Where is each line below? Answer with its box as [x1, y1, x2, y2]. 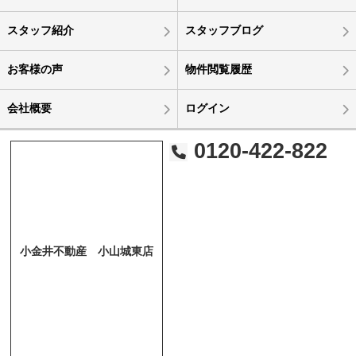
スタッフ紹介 [6, 23, 74, 37]
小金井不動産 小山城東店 [20, 244, 154, 257]
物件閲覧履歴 [184, 62, 252, 75]
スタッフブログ [184, 23, 263, 37]
